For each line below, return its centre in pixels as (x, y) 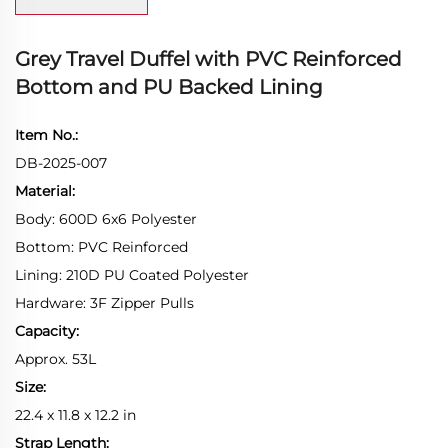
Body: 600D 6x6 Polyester (106, 218)
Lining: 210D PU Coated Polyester (132, 274)
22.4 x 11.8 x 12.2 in (77, 414)
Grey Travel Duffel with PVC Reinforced (208, 58)
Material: (45, 190)
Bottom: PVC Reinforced (101, 246)
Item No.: (46, 134)
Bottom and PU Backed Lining (169, 86)
